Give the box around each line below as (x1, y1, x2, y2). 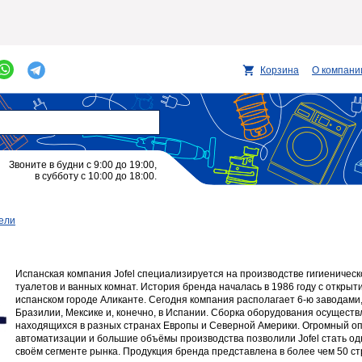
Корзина (260, 65, 299, 76)
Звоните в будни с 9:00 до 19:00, (9, 159, 157, 170)
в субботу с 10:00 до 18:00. (35, 170, 157, 182)
